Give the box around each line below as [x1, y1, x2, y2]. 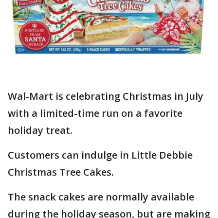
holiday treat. [8, 124, 73, 137]
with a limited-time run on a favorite [8, 107, 182, 120]
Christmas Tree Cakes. [8, 165, 114, 179]
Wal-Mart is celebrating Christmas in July [8, 90, 203, 103]
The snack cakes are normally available [8, 190, 194, 204]
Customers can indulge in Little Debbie [8, 148, 193, 162]
